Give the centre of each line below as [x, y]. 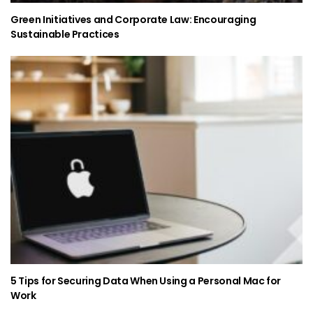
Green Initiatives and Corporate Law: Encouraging [133, 19]
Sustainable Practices [65, 34]
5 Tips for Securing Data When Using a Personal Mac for [146, 281]
